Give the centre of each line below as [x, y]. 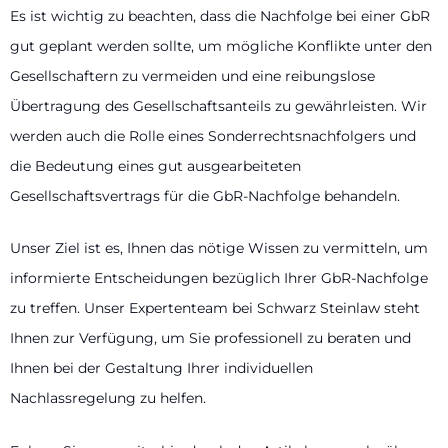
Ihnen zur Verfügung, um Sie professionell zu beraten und [210, 338]
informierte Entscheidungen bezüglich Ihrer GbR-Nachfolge [219, 278]
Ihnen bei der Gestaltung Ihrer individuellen [161, 368]
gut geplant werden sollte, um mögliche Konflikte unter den [221, 45]
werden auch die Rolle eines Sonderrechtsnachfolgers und [213, 135]
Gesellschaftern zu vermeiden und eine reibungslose [192, 75]
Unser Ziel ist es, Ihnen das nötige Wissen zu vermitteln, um [219, 248]
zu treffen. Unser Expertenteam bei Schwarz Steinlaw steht [215, 308]
